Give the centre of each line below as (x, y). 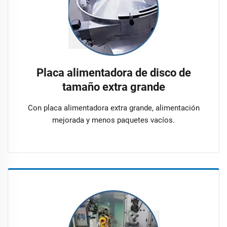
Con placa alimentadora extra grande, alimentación (113, 108)
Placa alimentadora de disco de (113, 72)
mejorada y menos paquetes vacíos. (113, 120)
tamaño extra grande (113, 87)
